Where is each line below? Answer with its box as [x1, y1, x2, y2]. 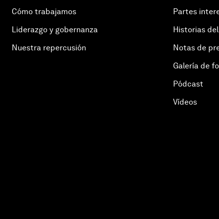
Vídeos [173, 97, 197, 107]
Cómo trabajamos [12, 7, 76, 16]
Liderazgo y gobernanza [12, 25, 98, 34]
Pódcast [173, 79, 203, 88]
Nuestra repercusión [12, 43, 86, 52]
